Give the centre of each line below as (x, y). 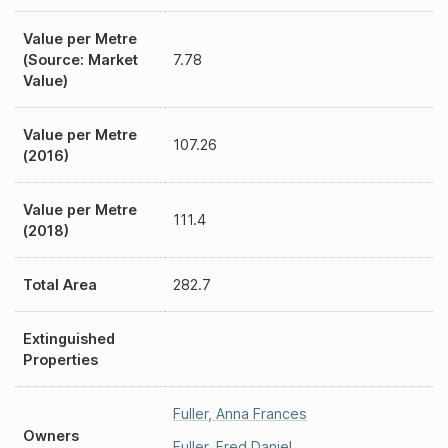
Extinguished (69, 338)
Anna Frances (261, 413)
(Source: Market (80, 59)
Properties (60, 359)
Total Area (60, 284)
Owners (51, 435)
